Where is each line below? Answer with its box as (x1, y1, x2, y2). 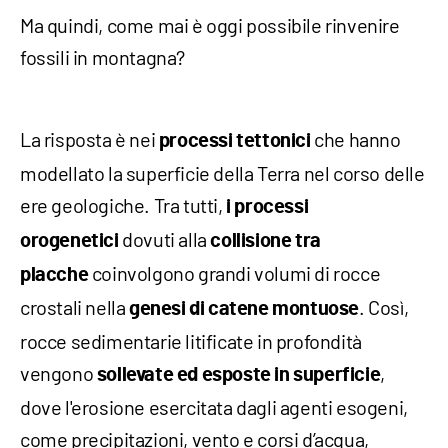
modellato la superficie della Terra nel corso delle (20, 160, 425, 185)
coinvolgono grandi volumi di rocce (88, 260, 381, 285)
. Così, (359, 294, 409, 319)
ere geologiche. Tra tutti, (20, 192, 227, 217)
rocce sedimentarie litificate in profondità (20, 328, 362, 353)
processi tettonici (158, 130, 311, 151)
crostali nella (20, 294, 129, 319)
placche (20, 264, 89, 285)
